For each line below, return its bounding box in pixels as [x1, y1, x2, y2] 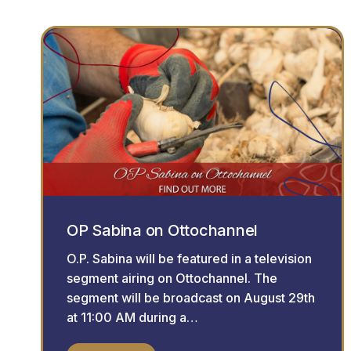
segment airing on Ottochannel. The [67, 270, 277, 286]
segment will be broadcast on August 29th [67, 289, 315, 306]
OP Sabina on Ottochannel [67, 220, 258, 240]
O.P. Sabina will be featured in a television [67, 250, 312, 266]
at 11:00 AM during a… [67, 309, 198, 325]
